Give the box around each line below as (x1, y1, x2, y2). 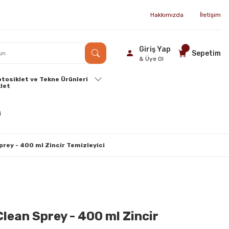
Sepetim (192, 49, 221, 58)
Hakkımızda (150, 11, 184, 18)
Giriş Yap (139, 44, 171, 54)
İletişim (200, 11, 221, 18)
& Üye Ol (139, 55, 164, 62)
